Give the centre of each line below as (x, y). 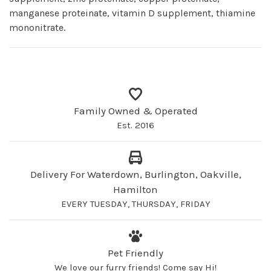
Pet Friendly (135, 253)
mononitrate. (37, 27)
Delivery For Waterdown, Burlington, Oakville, (135, 174)
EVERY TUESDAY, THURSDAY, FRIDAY (135, 204)
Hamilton (135, 189)
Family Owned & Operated (135, 110)
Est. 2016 (135, 125)
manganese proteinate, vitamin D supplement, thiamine (132, 13)
